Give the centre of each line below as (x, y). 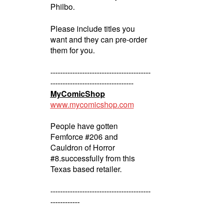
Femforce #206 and (84, 137)
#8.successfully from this (92, 158)
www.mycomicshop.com (92, 104)
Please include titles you (92, 28)
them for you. (72, 50)
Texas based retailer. (86, 169)
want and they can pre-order (99, 39)
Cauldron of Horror (82, 148)
